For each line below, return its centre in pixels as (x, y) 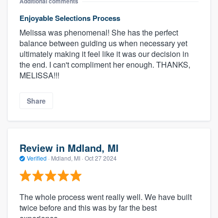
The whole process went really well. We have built (106, 197)
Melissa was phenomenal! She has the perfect (99, 33)
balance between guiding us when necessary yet (103, 43)
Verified (37, 158)
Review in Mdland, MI (69, 147)
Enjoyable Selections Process (70, 18)
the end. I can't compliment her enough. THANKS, (105, 65)
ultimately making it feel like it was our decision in (104, 54)
